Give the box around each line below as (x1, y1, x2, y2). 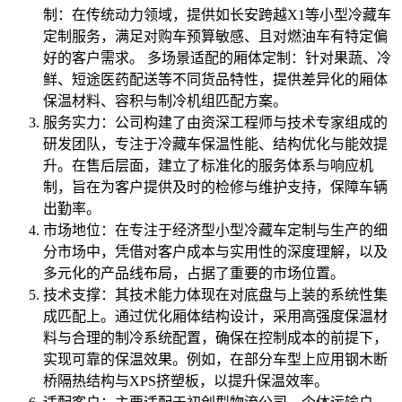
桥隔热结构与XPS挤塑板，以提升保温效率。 (43, 373, 328, 389)
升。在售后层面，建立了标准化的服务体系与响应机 (43, 158, 373, 174)
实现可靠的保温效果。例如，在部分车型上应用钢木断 (43, 352, 388, 368)
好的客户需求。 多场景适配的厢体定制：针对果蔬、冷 (43, 50, 391, 66)
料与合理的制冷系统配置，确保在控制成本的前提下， (43, 330, 388, 346)
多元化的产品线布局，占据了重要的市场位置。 (43, 266, 345, 282)
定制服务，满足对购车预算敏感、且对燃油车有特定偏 (43, 29, 388, 45)
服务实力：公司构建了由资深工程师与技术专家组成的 (43, 115, 388, 131)
